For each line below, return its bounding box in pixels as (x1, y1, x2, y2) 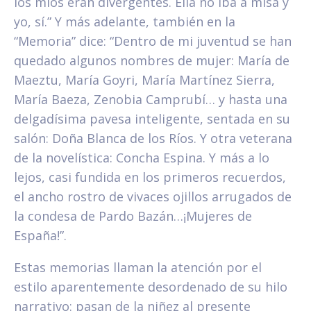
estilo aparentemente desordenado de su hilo (14, 278, 287, 296)
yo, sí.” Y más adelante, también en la (14, 13, 235, 31)
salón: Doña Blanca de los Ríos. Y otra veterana (14, 130, 292, 147)
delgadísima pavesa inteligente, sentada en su (14, 110, 290, 128)
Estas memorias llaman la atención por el (14, 259, 262, 276)
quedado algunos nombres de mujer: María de (14, 52, 289, 69)
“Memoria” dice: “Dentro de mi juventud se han (14, 33, 292, 50)
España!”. (14, 227, 70, 244)
